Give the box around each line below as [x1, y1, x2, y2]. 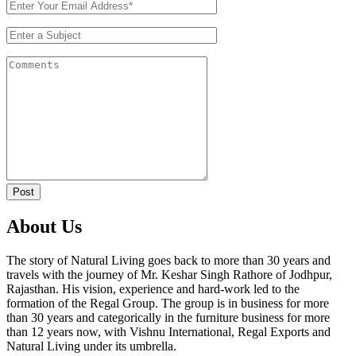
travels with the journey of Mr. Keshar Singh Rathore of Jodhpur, [6, 268, 332, 282]
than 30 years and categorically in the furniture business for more [6, 311, 330, 325]
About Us [6, 216, 82, 238]
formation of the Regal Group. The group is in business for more [6, 296, 329, 311]
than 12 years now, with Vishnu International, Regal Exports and [6, 325, 331, 339]
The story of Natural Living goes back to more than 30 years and [6, 253, 331, 268]
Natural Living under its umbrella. [6, 339, 176, 354]
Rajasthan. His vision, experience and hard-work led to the [6, 282, 300, 296]
